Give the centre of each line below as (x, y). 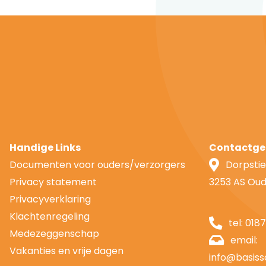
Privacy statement (53, 182)
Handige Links (45, 147)
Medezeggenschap (54, 233)
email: (244, 240)
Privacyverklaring (50, 199)
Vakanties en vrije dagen (66, 251)
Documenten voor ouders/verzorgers (97, 164)
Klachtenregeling (50, 216)
